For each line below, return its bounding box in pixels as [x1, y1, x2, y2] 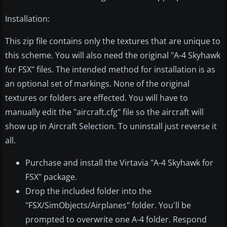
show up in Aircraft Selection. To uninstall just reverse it [5, 121, 217, 132]
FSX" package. [25, 171, 77, 183]
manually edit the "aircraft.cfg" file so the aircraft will [5, 106, 204, 118]
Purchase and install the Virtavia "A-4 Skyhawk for [25, 157, 213, 169]
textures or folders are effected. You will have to [5, 92, 188, 104]
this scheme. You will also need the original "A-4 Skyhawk [5, 50, 220, 61]
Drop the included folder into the [25, 185, 152, 197]
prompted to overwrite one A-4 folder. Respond [25, 214, 207, 225]
